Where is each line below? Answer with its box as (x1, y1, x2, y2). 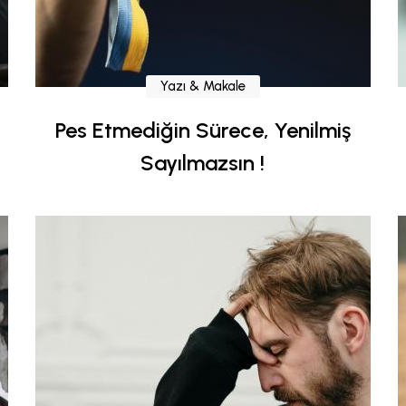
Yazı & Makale (159, 77, 246, 94)
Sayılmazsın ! (140, 149, 266, 176)
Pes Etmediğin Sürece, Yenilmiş (54, 116, 351, 143)
